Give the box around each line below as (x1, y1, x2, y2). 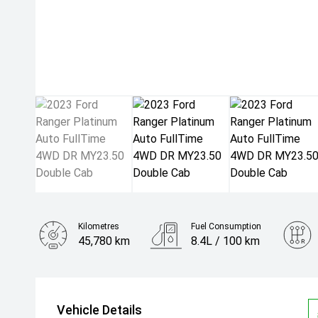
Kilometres (78, 221, 119, 232)
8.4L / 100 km (191, 234, 261, 248)
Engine (78, 264, 104, 275)
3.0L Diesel (78, 277, 133, 291)
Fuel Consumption (191, 221, 262, 232)
